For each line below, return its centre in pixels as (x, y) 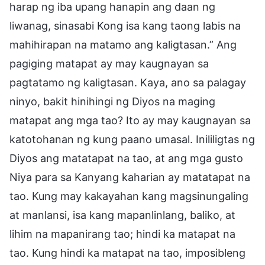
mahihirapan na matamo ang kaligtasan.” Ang (123, 44)
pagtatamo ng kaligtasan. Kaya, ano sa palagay (128, 82)
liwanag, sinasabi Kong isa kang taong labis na (125, 25)
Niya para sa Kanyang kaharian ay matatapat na (130, 177)
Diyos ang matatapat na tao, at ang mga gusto (126, 158)
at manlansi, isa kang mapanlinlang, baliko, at (122, 215)
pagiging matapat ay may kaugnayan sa (109, 63)
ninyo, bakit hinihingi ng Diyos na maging (112, 101)
